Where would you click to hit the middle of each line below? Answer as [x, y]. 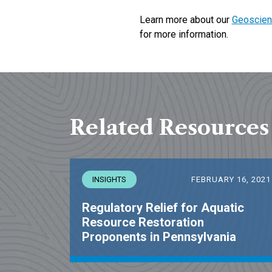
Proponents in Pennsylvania [159, 237]
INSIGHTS [109, 179]
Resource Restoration [143, 222]
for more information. [184, 34]
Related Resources [169, 127]
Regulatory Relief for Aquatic [163, 208]
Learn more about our [185, 20]
